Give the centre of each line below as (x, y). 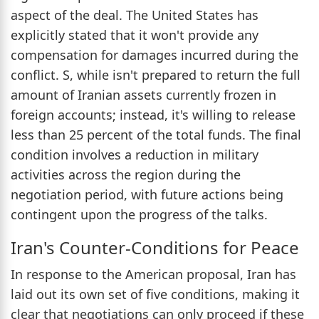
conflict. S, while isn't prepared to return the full (156, 74)
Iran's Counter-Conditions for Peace (155, 247)
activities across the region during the (126, 174)
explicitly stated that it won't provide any (135, 35)
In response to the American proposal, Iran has (153, 274)
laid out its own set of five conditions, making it (155, 294)
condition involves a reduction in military (135, 154)
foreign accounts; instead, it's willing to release (153, 114)
